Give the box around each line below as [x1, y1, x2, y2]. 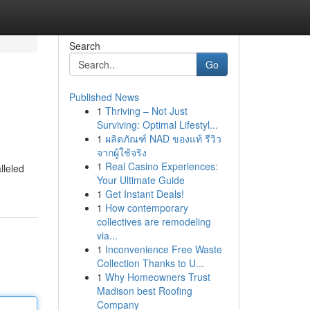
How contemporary [104, 201, 188, 215]
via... [96, 228, 118, 242]
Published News [69, 90, 139, 104]
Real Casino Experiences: [104, 159, 218, 173]
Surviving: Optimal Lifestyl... [96, 118, 218, 131]
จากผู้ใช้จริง [96, 145, 147, 159]
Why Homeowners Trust [104, 270, 210, 284]
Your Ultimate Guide [96, 173, 185, 187]
